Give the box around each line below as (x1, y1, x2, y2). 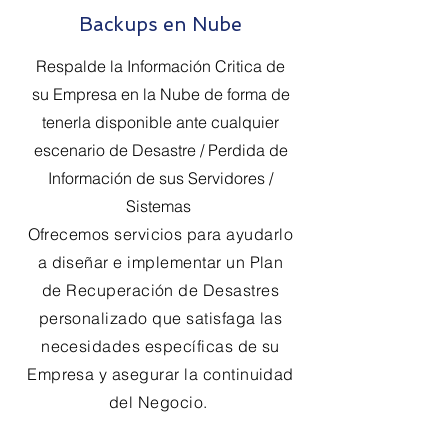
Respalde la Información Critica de (36, 56, 285, 76)
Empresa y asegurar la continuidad (27, 364, 294, 384)
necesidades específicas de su (41, 336, 280, 356)
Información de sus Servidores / (48, 168, 273, 188)
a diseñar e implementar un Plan (37, 252, 284, 272)
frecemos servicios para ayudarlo (39, 224, 294, 244)
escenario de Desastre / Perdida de (33, 140, 288, 160)
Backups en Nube (78, 13, 242, 36)
